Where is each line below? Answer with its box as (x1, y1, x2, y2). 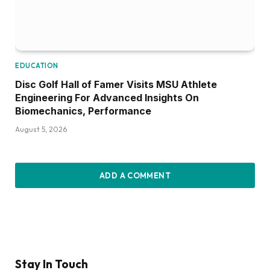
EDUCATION (15, 61, 58, 70)
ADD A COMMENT (99, 170, 171, 180)
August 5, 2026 (15, 124, 67, 134)
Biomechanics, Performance (15, 104, 151, 117)
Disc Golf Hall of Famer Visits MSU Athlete (15, 78, 217, 90)
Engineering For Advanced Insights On (15, 91, 199, 104)
